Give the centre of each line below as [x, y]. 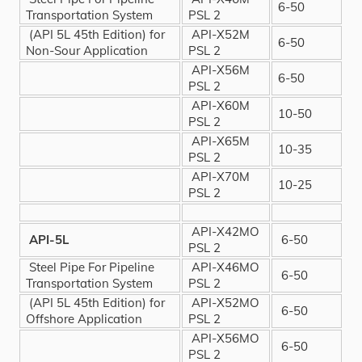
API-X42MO [224, 231]
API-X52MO [224, 302]
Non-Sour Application [87, 50]
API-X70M [219, 176]
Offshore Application [84, 318]
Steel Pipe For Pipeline [90, 267]
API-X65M [219, 141]
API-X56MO [224, 338]
